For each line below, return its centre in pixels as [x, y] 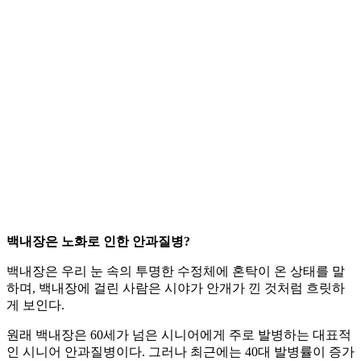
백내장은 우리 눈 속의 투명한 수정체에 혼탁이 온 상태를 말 [176, 272]
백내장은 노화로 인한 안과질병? [98, 242]
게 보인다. [35, 305]
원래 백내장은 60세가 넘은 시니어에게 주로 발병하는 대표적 [179, 335]
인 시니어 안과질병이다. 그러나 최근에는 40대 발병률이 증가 [180, 352]
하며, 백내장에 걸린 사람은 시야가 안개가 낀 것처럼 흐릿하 [176, 288]
